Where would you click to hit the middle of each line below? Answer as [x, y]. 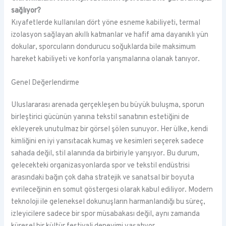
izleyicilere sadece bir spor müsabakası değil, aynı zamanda [106, 214]
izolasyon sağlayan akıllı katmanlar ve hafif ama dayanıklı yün [110, 35]
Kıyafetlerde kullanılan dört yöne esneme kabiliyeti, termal [106, 23]
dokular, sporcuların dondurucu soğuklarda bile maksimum [104, 47]
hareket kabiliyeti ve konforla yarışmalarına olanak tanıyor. [106, 60]
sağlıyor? [26, 11]
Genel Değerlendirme [45, 83]
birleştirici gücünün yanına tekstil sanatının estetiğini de [100, 118]
